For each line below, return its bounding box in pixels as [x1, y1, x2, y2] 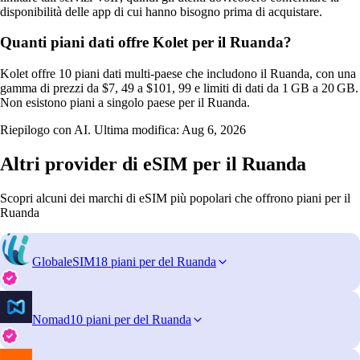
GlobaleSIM [32, 254, 95, 268]
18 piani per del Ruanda [95, 254, 216, 268]
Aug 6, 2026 [182, 123, 246, 137]
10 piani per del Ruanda [70, 312, 191, 326]
